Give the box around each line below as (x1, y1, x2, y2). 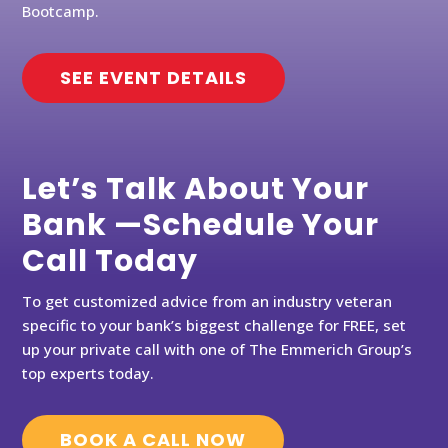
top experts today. (22, 363, 155, 383)
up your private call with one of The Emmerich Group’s (22, 339, 413, 359)
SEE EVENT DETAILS (60, 65, 248, 90)
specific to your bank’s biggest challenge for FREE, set (22, 315, 407, 335)
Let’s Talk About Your (22, 168, 370, 210)
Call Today (22, 240, 199, 282)
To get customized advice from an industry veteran (22, 291, 393, 311)
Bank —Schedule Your (22, 204, 380, 246)
